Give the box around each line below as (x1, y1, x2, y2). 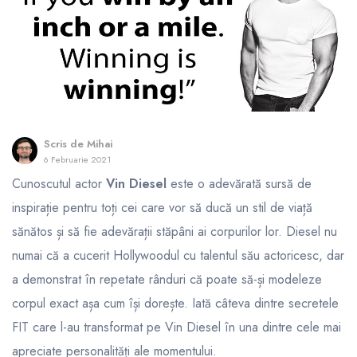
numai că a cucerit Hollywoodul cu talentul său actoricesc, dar (12, 245, 344, 265)
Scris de (44, 136, 87, 151)
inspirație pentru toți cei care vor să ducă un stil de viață (12, 198, 312, 217)
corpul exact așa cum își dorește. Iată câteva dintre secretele (12, 293, 339, 312)
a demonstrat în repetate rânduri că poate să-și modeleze (12, 269, 322, 288)
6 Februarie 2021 (44, 153, 111, 166)
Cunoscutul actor (12, 174, 106, 193)
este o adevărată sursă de (167, 174, 312, 193)
